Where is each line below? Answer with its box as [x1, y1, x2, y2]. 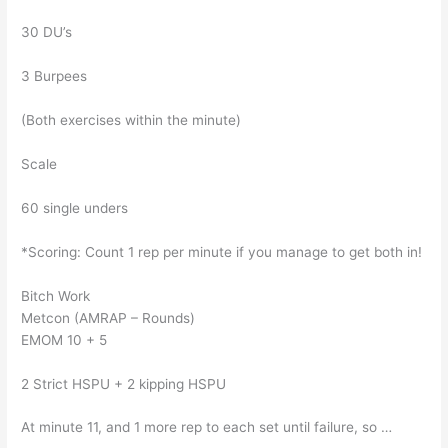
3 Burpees [21, 68, 88, 85]
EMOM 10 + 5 [21, 331, 108, 348]
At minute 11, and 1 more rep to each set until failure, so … [21, 419, 393, 436]
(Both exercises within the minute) [21, 111, 242, 128]
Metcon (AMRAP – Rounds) [21, 309, 196, 326]
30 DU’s [21, 24, 73, 41]
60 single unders [21, 199, 129, 216]
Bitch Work [21, 287, 91, 304]
